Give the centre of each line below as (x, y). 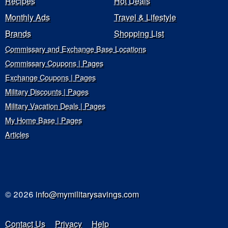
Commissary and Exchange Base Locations (76, 49)
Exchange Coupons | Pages (50, 77)
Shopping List (139, 34)
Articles (17, 134)
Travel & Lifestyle (145, 17)
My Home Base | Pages (44, 120)
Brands (18, 34)
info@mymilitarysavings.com (87, 194)
